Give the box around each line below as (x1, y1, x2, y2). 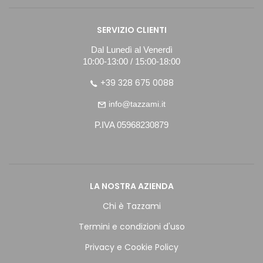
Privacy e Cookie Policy (85, 241, 178, 253)
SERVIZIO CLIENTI (96, 24, 167, 36)
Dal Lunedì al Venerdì (90, 45, 173, 55)
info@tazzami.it (109, 99, 166, 109)
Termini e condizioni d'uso (78, 221, 185, 232)
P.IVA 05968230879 (95, 120, 168, 130)
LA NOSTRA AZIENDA (89, 180, 174, 192)
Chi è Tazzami (102, 200, 161, 212)
